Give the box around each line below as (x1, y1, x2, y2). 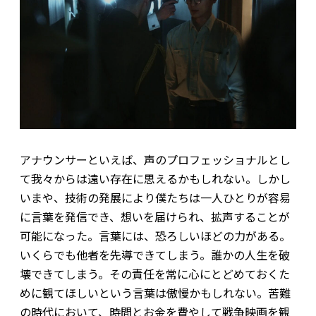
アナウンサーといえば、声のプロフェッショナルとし (19, 151, 291, 168)
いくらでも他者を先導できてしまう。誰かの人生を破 (19, 246, 290, 263)
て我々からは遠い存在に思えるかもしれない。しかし (19, 170, 291, 187)
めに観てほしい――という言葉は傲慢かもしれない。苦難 (19, 284, 291, 301)
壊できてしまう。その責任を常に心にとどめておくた (19, 265, 290, 282)
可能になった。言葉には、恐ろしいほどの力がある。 (19, 227, 291, 244)
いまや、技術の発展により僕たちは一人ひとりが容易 (19, 189, 291, 206)
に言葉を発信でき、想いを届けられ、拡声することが (19, 208, 290, 225)
